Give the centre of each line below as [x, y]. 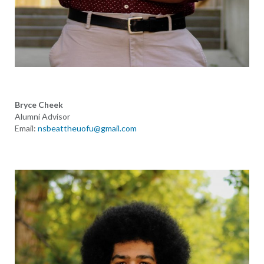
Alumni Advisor [42, 116]
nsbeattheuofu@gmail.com [87, 128]
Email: [26, 128]
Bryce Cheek [39, 104]
